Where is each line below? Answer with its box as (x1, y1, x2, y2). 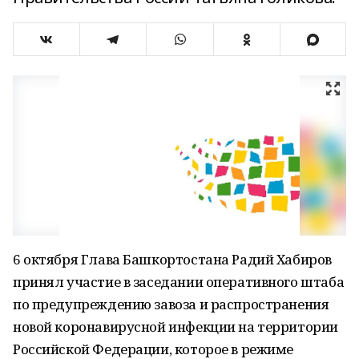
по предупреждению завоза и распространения (13, 295, 329, 313)
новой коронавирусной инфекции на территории (13, 317, 338, 336)
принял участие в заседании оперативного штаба (13, 272, 345, 291)
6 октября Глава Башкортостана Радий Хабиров (13, 250, 332, 268)
